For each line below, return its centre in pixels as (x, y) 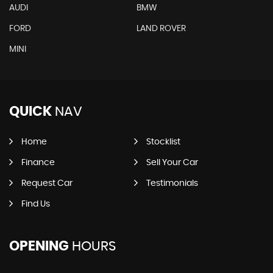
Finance (38, 163)
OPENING (39, 246)
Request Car (47, 184)
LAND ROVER (161, 29)
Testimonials (172, 184)
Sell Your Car (172, 163)
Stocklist (163, 142)
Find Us (36, 204)
